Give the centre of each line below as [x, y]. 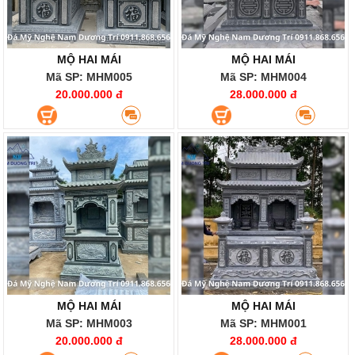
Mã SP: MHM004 [263, 77]
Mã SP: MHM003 [89, 323]
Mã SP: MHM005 [89, 77]
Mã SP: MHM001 [263, 323]
